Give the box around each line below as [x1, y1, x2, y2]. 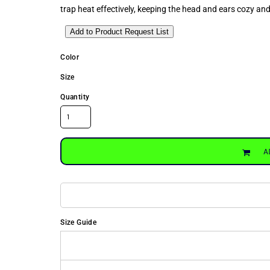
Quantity [60, 93, 90, 101]
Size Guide [60, 218, 96, 227]
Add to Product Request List [70, 27, 169, 36]
